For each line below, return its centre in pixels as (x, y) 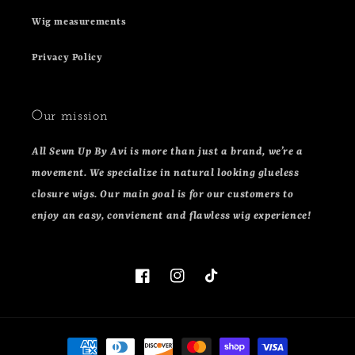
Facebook (158, 284)
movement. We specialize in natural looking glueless (166, 174)
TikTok (222, 284)
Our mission (70, 116)
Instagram (196, 284)
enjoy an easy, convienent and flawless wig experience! (172, 216)
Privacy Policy (67, 58)
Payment (86, 340)
